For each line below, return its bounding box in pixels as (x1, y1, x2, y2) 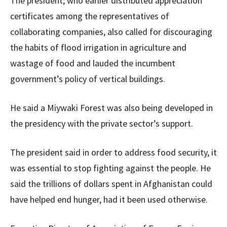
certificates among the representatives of (10, 10, 169, 22)
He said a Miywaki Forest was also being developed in (10, 102, 213, 113)
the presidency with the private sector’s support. (10, 118, 193, 129)
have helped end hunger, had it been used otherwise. (10, 194, 208, 205)
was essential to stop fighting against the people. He (10, 162, 211, 174)
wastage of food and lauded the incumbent (10, 57, 175, 69)
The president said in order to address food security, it (10, 146, 217, 158)
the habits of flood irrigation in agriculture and (10, 42, 186, 53)
